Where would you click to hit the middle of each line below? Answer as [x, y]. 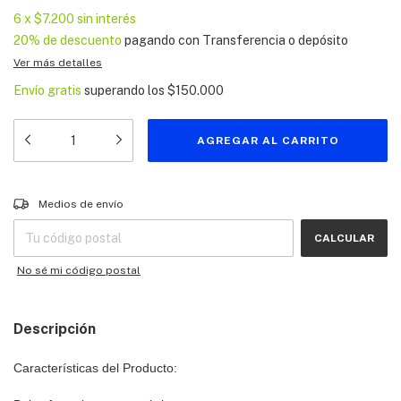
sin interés [107, 19]
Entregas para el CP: [66, 199]
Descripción [55, 329]
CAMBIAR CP [353, 199]
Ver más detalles [58, 63]
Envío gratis [47, 90]
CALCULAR [344, 238]
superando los [126, 90]
